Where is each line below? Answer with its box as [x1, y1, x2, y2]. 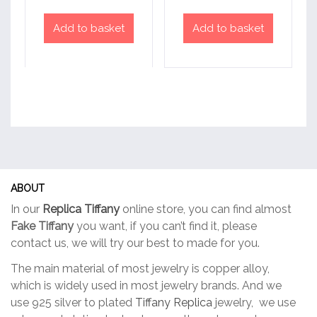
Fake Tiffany [11, 219, 74, 234]
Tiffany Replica [135, 296, 212, 310]
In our [11, 202, 42, 217]
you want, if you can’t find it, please [74, 219, 257, 234]
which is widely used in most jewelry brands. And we [11, 279, 282, 293]
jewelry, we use [212, 296, 296, 310]
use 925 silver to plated [11, 296, 135, 310]
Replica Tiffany [42, 202, 120, 217]
